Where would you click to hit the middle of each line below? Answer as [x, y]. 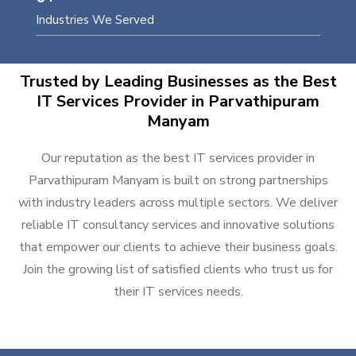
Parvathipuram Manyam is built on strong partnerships [178, 180]
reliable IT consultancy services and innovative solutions [178, 224]
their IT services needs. [178, 291]
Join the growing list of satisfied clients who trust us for [178, 269]
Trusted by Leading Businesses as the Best [178, 81]
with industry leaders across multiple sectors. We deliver [178, 202]
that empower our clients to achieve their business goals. [178, 247]
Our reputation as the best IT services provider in [178, 158]
